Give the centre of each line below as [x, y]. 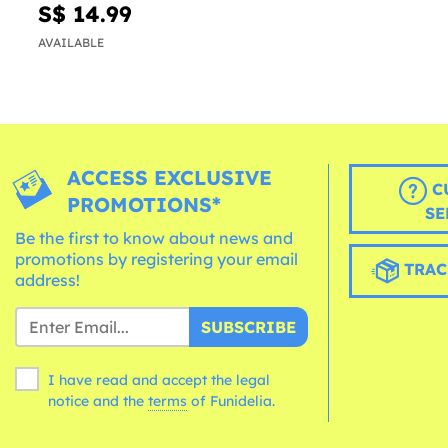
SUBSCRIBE [248, 327]
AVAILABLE [71, 43]
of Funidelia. [233, 401]
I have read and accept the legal [159, 380]
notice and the [98, 401]
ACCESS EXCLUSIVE [170, 178]
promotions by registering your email [156, 259]
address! [47, 280]
